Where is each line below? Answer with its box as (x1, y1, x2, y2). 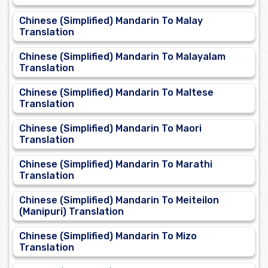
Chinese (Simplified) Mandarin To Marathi (19, 159, 212, 170)
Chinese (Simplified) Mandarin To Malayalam (19, 51, 226, 63)
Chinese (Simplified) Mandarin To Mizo (19, 230, 197, 242)
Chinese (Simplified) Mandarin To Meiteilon (19, 194, 219, 206)
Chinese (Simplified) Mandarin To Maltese (19, 87, 214, 99)
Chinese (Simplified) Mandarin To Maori (19, 123, 202, 135)
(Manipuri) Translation (19, 206, 124, 218)
